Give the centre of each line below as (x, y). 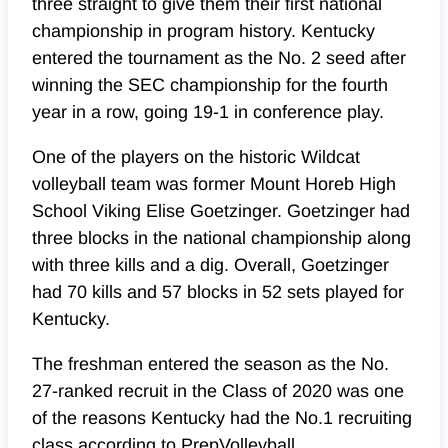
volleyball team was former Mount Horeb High (214, 184)
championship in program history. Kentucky (203, 31)
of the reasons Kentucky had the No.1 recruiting (222, 418)
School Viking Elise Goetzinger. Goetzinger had (221, 211)
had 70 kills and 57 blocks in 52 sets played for (218, 292)
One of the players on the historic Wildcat (196, 157)
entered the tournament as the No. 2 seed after (219, 58)
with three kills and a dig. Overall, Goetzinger (210, 265)
